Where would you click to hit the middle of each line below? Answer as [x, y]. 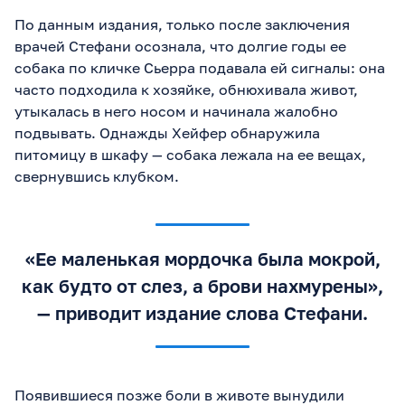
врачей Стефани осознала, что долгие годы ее [180, 47]
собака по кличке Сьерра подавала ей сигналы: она [200, 68]
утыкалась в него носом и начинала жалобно [176, 112]
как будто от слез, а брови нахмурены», [202, 286]
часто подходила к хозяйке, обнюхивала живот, [186, 90]
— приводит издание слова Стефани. [202, 313]
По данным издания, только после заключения [182, 25]
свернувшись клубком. [97, 177]
